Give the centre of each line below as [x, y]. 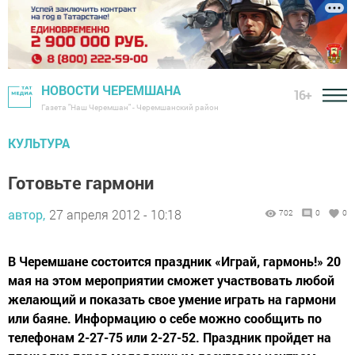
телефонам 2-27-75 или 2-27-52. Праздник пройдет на [170, 338]
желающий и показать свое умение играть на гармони [172, 300]
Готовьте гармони [81, 183]
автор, [27, 215]
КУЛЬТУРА [39, 143]
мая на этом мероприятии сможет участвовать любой [171, 281]
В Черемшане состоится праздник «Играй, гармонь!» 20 [174, 261]
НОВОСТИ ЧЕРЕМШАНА [111, 90]
